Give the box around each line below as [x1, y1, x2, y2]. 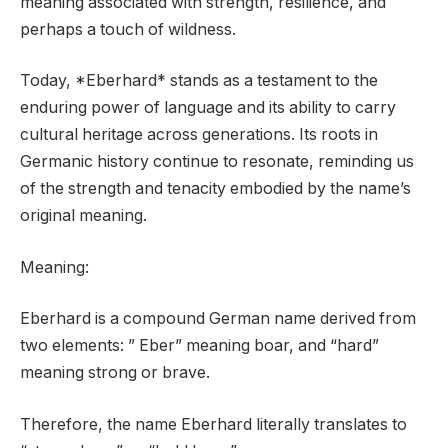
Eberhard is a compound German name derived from [20, 309, 416, 329]
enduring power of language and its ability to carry [20, 98, 396, 118]
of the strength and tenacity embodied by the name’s [20, 179, 411, 199]
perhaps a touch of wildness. [20, 19, 236, 39]
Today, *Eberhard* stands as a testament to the [20, 71, 378, 91]
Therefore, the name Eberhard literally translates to [20, 414, 407, 434]
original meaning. [20, 206, 147, 226]
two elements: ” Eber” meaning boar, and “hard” [20, 336, 379, 356]
